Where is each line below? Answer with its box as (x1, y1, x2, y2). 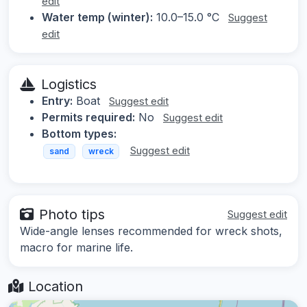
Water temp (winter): (42, 10, 153, 25)
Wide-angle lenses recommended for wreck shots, (20, 223, 282, 238)
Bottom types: (42, 127, 116, 141)
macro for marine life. (20, 240, 133, 254)
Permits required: (42, 110, 135, 125)
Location (24, 278, 83, 295)
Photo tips (39, 206, 105, 223)
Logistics (41, 76, 97, 93)
